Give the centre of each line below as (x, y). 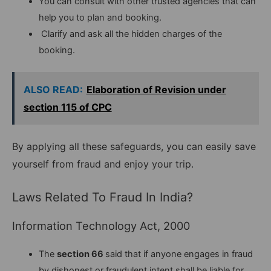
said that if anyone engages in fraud (179, 254)
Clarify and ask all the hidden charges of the (130, 34)
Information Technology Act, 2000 (101, 225)
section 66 (80, 254)
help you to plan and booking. (100, 18)
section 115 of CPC (67, 107)
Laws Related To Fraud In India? (103, 197)
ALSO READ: (53, 89)
